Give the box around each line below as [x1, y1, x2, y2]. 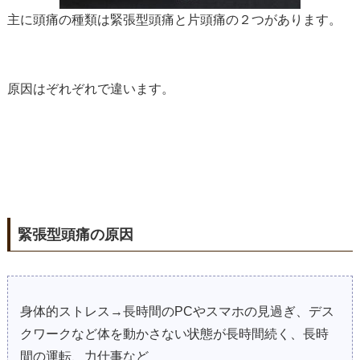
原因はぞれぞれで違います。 [6, 82, 174, 96]
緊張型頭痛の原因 [17, 226, 133, 243]
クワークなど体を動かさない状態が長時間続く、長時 [19, 327, 329, 341]
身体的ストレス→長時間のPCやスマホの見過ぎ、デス [19, 305, 334, 318]
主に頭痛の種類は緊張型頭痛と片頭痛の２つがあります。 [6, 13, 342, 27]
